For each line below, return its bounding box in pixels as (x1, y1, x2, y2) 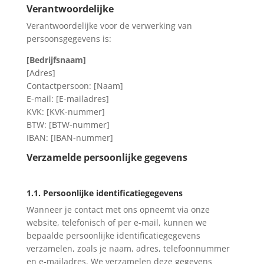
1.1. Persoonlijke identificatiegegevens (26, 187, 183, 199)
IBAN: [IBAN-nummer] (26, 131, 113, 143)
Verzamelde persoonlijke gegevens (26, 150, 187, 164)
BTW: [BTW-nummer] (26, 118, 110, 130)
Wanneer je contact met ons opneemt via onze (26, 203, 210, 215)
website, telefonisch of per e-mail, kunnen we (26, 216, 207, 228)
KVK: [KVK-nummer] (26, 105, 105, 117)
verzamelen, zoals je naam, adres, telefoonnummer (26, 242, 230, 254)
